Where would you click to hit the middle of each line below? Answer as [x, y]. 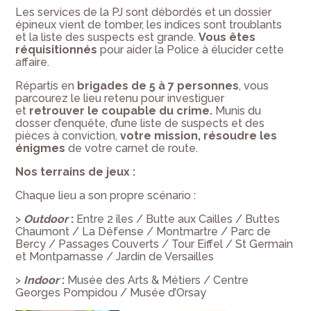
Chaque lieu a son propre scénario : [106, 195]
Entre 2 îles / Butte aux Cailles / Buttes [178, 219]
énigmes [42, 148]
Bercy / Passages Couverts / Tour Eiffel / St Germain [154, 244]
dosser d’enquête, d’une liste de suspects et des [140, 123]
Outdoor [46, 219]
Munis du [238, 111]
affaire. [33, 62]
